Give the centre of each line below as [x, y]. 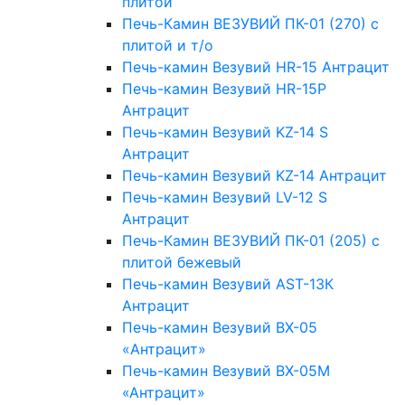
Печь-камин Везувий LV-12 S [225, 198]
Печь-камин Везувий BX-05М [226, 371]
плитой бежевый [182, 263]
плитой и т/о [168, 46]
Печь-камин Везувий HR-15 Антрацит [256, 67]
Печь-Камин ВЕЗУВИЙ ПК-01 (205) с [251, 241]
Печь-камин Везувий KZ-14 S [225, 132]
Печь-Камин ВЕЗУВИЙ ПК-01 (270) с [250, 24]
